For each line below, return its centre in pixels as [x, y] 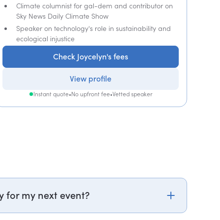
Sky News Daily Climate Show [63, 16]
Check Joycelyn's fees [91, 56]
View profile [91, 79]
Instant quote [51, 94]
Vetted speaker [132, 94]
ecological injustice [46, 39]
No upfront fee [90, 94]
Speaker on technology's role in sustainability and [94, 28]
